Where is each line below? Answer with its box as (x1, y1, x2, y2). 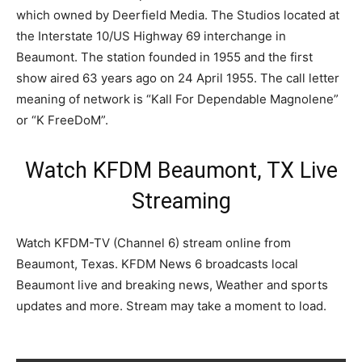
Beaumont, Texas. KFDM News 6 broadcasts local (16, 256, 298, 271)
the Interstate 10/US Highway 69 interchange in (16, 28, 286, 44)
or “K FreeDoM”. (16, 112, 108, 128)
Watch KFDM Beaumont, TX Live (24, 158, 338, 183)
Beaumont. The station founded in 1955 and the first (16, 49, 313, 65)
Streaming (131, 188, 231, 214)
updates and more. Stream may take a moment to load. (16, 298, 326, 314)
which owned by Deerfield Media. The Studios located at (16, 7, 339, 23)
